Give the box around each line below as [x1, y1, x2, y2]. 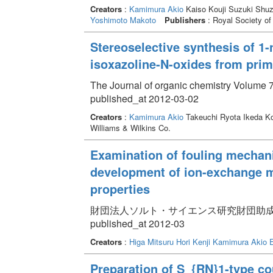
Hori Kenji [175, 235, 210, 247]
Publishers [164, 13, 205, 26]
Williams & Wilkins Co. [90, 121, 171, 133]
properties [90, 179, 150, 197]
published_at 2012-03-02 [90, 91, 199, 105]
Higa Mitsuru [129, 235, 174, 247]
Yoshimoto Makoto [90, 13, 156, 26]
